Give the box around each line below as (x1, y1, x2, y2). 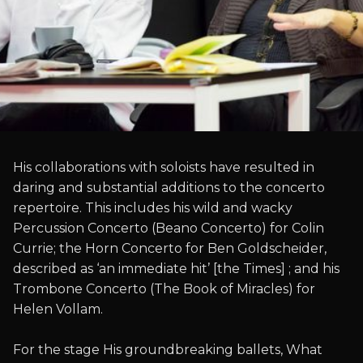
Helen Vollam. (13, 301, 103, 317)
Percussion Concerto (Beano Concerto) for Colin (13, 220, 324, 236)
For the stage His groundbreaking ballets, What (13, 342, 322, 357)
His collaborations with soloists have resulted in (13, 160, 314, 175)
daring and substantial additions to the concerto (13, 180, 325, 195)
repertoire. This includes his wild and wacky (13, 200, 293, 216)
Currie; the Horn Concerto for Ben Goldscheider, (13, 241, 327, 256)
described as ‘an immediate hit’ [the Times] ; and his (13, 261, 340, 276)
